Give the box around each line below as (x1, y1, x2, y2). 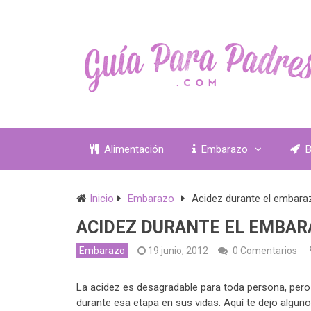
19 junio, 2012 (148, 245, 208, 257)
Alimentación (101, 143, 164, 156)
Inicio (90, 192, 114, 205)
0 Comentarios (233, 245, 297, 257)
